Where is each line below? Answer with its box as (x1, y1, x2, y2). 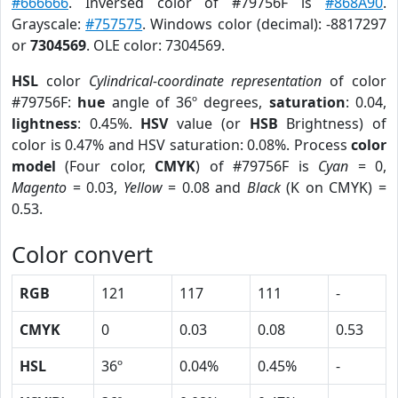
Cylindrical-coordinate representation (88, 71, 322, 91)
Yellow (123, 178, 163, 197)
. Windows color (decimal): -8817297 (142, 14, 387, 34)
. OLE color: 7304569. (86, 36, 225, 55)
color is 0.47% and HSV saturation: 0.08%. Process (12, 135, 351, 155)
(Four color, (56, 156, 155, 176)
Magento (12, 178, 67, 197)
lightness (12, 114, 77, 133)
